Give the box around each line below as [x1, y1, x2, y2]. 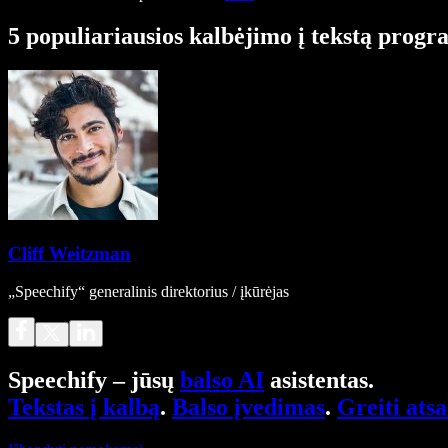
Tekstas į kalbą [8, 394, 160, 421]
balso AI [180, 367, 264, 394]
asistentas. [264, 367, 374, 394]
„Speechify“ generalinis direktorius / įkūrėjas [8, 283, 289, 301]
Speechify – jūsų [8, 367, 180, 394]
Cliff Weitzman [8, 242, 131, 264]
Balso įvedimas [172, 394, 325, 421]
